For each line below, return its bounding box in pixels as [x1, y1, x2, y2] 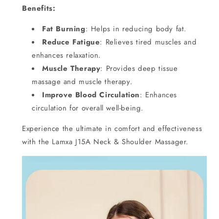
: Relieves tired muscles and [100, 36, 197, 47]
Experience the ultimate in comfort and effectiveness [22, 123, 202, 134]
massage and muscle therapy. [32, 76, 133, 87]
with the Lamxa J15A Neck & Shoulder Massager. [22, 136, 189, 147]
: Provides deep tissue [100, 63, 178, 74]
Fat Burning [42, 23, 86, 34]
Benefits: [22, 2, 56, 14]
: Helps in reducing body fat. [85, 23, 187, 34]
